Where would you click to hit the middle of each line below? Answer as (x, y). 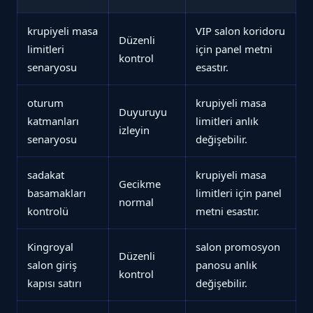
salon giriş (52, 265)
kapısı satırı (54, 283)
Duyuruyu (143, 112)
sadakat (46, 175)
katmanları (53, 121)
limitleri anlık (227, 121)
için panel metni (234, 49)
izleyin (134, 130)
